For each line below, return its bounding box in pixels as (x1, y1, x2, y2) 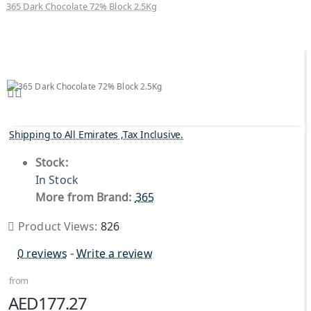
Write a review (76, 246, 153, 261)
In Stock (35, 172, 78, 187)
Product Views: (18, 219, 101, 234)
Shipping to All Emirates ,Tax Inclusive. (9, 128, 183, 141)
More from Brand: (35, 190, 132, 205)
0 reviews (17, 246, 67, 261)
